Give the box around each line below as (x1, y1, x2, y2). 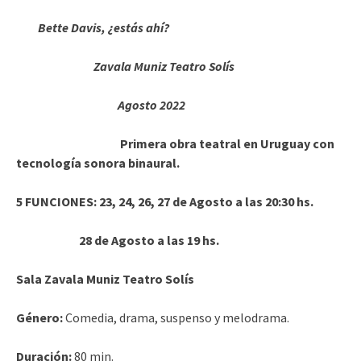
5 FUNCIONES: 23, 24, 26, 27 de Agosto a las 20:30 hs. (16, 193, 313, 210)
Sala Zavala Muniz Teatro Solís (16, 270, 194, 287)
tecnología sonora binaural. (16, 154, 180, 171)
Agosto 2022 (16, 96, 185, 113)
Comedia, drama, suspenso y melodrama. (63, 309, 289, 326)
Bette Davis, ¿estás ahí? (38, 19, 169, 35)
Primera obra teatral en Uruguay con (16, 135, 334, 151)
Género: (16, 309, 63, 326)
